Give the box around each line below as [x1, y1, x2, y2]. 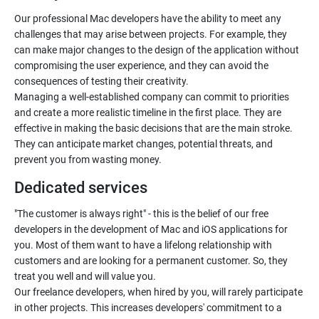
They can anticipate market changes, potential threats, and [14, 138, 273, 150]
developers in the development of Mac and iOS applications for [14, 224, 288, 235]
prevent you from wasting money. [14, 154, 162, 165]
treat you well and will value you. [14, 271, 156, 282]
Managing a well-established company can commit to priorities [14, 91, 289, 103]
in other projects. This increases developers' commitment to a [14, 302, 282, 313]
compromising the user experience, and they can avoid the [14, 60, 268, 71]
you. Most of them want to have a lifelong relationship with [14, 239, 272, 251]
